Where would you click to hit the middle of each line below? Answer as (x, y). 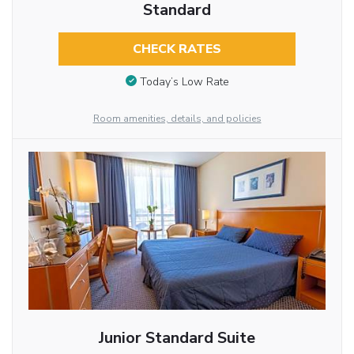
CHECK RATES (177, 49)
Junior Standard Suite (177, 337)
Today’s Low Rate (184, 81)
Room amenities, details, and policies (177, 118)
